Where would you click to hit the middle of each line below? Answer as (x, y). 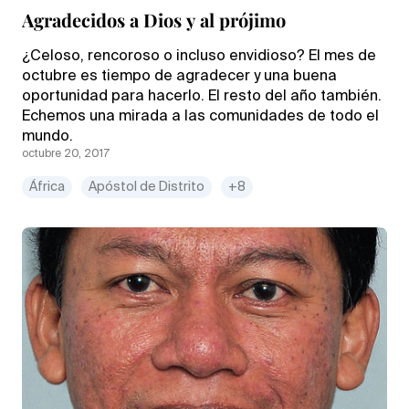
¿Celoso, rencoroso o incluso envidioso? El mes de (199, 56)
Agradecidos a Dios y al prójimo (154, 19)
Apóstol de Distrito (147, 187)
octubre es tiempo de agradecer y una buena (179, 76)
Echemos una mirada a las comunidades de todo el (200, 116)
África (47, 187)
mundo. (47, 136)
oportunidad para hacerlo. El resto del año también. (202, 96)
